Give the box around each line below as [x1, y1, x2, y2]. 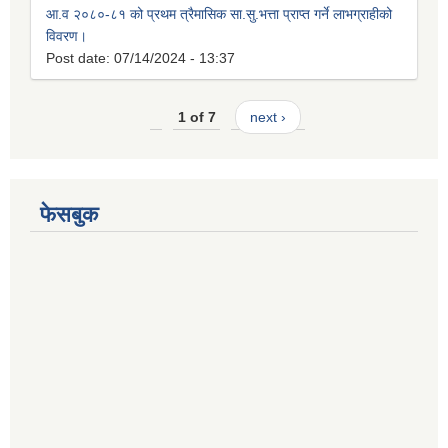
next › [249, 108, 286, 125]
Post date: [46, 49, 114, 66]
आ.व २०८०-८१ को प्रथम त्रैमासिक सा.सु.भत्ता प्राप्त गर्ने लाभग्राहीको [46, 5, 392, 22]
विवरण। [46, 27, 87, 44]
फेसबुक [40, 202, 98, 228]
